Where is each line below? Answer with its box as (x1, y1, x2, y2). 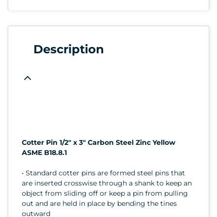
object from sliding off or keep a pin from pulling (22, 188, 188, 198)
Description (33, 42, 104, 56)
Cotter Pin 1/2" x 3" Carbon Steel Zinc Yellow (22, 138, 175, 147)
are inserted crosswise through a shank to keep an (22, 178, 192, 187)
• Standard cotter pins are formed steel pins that (22, 168, 185, 177)
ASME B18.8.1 (22, 148, 67, 157)
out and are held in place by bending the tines (22, 199, 177, 208)
